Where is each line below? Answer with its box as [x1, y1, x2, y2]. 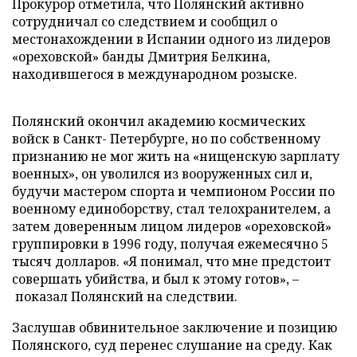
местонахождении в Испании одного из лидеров [12, 30, 331, 48]
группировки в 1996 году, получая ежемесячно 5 [12, 235, 328, 253]
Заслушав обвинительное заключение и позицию [12, 319, 337, 336]
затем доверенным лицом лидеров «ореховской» [12, 218, 331, 235]
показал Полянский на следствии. [12, 288, 237, 305]
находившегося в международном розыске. [12, 65, 297, 83]
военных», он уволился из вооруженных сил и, [12, 165, 312, 182]
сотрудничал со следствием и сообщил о [12, 13, 277, 30]
